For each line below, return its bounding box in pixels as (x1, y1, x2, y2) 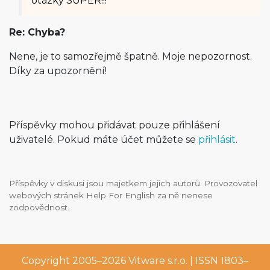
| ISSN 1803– (187, 255, 248, 266)
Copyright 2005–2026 (22, 255, 128, 266)
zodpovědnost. (9, 202, 69, 212)
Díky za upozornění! (9, 65, 107, 77)
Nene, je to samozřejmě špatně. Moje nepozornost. (9, 51, 252, 62)
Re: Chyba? (9, 27, 65, 38)
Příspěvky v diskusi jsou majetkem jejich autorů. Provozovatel (9, 178, 257, 188)
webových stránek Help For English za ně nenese (9, 190, 213, 200)
